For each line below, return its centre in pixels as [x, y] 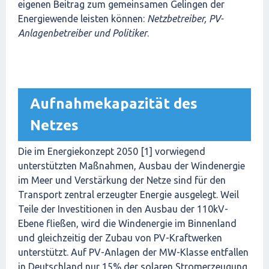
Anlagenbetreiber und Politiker [83, 33]
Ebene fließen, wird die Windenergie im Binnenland [127, 223]
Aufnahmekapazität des [114, 104]
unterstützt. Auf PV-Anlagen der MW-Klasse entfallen [133, 252]
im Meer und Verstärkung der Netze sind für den [122, 180]
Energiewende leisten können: [83, 19]
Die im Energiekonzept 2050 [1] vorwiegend [112, 151]
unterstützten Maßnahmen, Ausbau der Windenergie [131, 166]
